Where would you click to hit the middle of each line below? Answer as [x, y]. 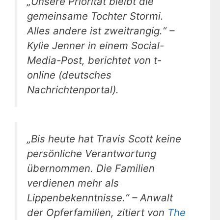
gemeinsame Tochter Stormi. [95, 16]
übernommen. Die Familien [91, 168]
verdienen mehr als [73, 183]
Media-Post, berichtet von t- [94, 60]
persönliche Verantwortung [92, 154]
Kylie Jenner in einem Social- [96, 45]
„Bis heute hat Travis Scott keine [104, 139]
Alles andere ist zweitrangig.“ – [101, 30]
